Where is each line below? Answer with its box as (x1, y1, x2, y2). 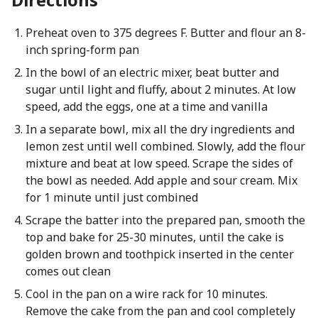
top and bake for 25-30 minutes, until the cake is (25, 229, 284, 245)
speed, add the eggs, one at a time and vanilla (25, 99, 268, 114)
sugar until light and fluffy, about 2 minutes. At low (25, 82, 296, 97)
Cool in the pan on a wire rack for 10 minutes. (25, 286, 268, 302)
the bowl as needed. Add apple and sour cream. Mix (25, 172, 297, 188)
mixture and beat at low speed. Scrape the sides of (25, 155, 293, 171)
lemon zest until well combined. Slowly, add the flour (25, 138, 305, 154)
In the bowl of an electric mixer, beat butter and (25, 65, 279, 80)
